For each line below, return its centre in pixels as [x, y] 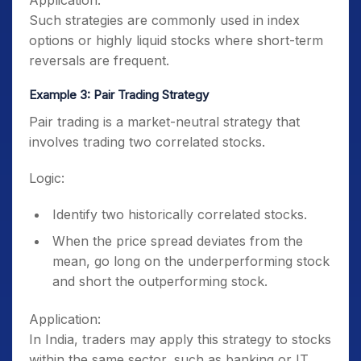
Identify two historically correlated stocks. [180, 214]
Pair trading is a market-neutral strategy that [164, 122]
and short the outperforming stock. [160, 281]
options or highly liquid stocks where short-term [176, 40]
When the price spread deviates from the [178, 241]
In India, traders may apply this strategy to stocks [180, 339]
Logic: [47, 178]
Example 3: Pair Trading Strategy [119, 95]
